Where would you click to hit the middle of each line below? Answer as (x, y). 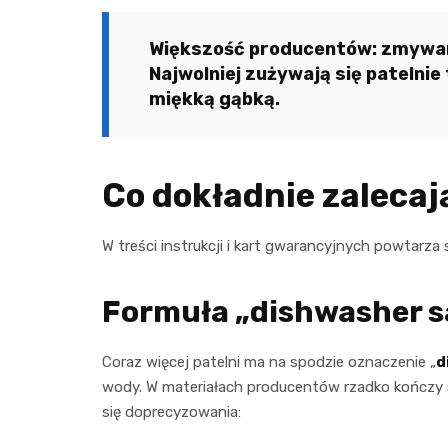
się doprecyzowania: (171, 412)
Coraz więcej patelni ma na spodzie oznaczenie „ (269, 362)
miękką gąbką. (214, 99)
